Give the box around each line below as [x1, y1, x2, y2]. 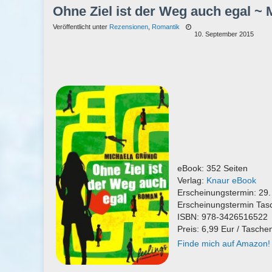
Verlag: [177, 175, 206, 185]
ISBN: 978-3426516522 [177, 212, 268, 222]
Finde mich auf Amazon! [177, 239, 270, 248]
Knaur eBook [206, 175, 256, 185]
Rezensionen [109, 23, 148, 30]
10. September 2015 [194, 30, 254, 38]
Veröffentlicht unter [53, 23, 109, 30]
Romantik [152, 23, 180, 30]
